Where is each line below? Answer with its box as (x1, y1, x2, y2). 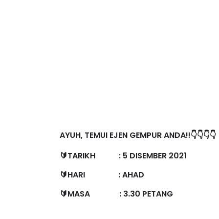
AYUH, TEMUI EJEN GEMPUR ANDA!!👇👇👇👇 (60, 130, 216, 141)
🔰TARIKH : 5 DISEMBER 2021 (60, 150, 187, 162)
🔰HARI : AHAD (60, 169, 144, 181)
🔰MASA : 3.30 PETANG (60, 188, 173, 200)
